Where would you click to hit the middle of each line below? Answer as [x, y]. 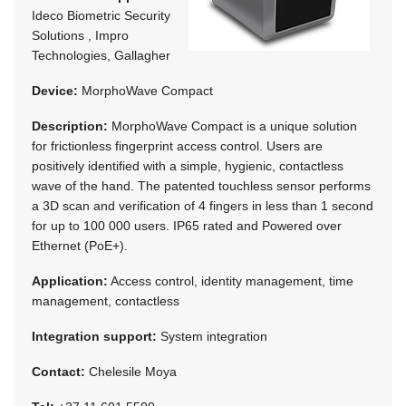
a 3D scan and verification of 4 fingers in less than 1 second [203, 205]
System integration [212, 336]
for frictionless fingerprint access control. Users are [177, 145]
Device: [55, 90]
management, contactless [106, 300]
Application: [70, 280]
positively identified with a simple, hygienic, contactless [188, 165]
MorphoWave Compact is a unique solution [232, 126]
